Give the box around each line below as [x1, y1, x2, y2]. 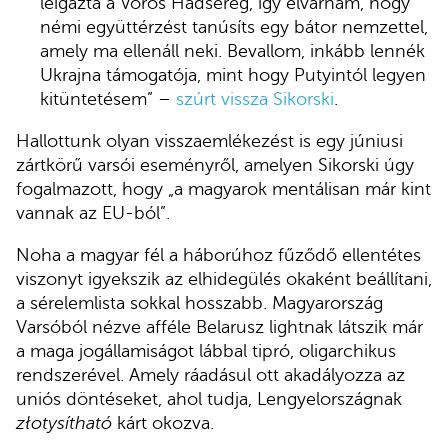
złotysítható [16, 412, 112, 433]
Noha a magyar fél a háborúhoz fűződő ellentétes [16, 244, 421, 265]
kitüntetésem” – [40, 89, 177, 110]
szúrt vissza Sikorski [176, 89, 335, 110]
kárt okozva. [112, 412, 214, 433]
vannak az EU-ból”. [16, 203, 170, 224]
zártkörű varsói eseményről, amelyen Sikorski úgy [16, 155, 414, 176]
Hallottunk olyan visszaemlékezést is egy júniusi [16, 131, 403, 152]
